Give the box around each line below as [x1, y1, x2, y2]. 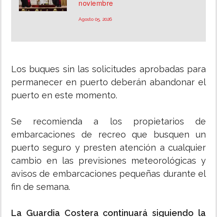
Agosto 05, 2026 [78, 16, 112, 22]
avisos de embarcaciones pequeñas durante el [11, 169, 206, 179]
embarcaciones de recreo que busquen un [11, 129, 206, 140]
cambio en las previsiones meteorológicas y [11, 155, 206, 166]
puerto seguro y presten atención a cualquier [11, 142, 206, 153]
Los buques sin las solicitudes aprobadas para [11, 64, 206, 75]
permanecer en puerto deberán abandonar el [11, 77, 206, 88]
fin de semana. [11, 182, 70, 192]
